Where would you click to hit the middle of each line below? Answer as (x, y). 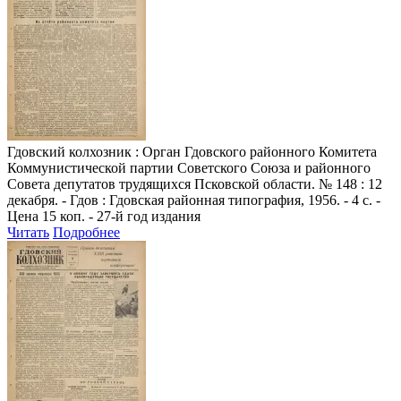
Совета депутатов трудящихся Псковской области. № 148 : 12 (195, 183)
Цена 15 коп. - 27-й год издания (104, 216)
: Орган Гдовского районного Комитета (254, 151)
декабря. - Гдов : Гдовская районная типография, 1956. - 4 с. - (194, 200)
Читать (28, 232)
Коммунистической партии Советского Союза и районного (189, 167)
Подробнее (86, 232)
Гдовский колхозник (69, 151)
